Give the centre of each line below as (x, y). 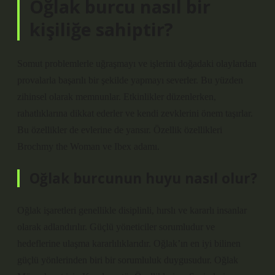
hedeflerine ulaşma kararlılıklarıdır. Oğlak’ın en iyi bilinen (129, 243)
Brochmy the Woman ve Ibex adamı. (88, 146)
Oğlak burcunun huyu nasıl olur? (143, 178)
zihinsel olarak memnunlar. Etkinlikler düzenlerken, (117, 97)
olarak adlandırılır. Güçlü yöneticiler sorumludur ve (116, 227)
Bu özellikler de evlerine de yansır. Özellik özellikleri (120, 130)
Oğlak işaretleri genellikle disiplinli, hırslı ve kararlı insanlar (132, 210)
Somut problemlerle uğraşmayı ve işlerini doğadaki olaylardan (137, 64)
